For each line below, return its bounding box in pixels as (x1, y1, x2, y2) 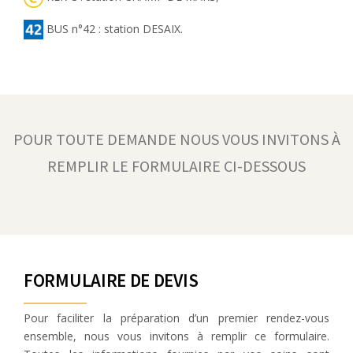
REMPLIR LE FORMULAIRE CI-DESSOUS (47, 156, 306, 176)
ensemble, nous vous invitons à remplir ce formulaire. (24, 329, 329, 344)
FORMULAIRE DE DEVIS (24, 269, 199, 292)
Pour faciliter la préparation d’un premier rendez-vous (24, 310, 329, 326)
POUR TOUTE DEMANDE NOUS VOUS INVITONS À (13, 129, 340, 150)
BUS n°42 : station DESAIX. (43, 20, 183, 36)
